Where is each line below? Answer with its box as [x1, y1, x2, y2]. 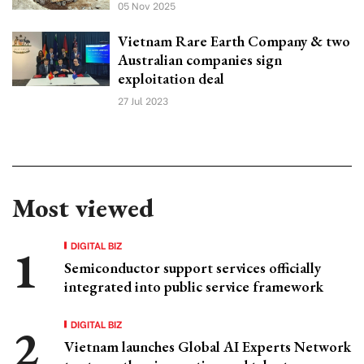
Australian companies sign [118, 50, 282, 69]
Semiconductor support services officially [64, 258, 321, 277]
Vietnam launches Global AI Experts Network [64, 336, 351, 356]
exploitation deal [118, 68, 224, 88]
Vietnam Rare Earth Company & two [118, 31, 350, 50]
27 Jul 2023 [118, 93, 168, 107]
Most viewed [12, 190, 154, 225]
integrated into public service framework [64, 276, 323, 296]
